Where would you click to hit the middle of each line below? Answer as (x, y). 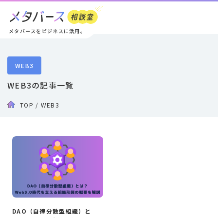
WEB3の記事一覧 (41, 85)
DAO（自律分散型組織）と (52, 211)
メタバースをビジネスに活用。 (47, 31)
